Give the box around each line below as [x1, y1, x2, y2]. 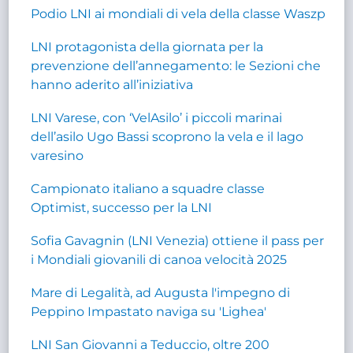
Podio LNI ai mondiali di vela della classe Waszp [31, 6, 326, 21]
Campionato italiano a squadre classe [31, 180, 266, 196]
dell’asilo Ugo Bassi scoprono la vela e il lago [31, 128, 304, 144]
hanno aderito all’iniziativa [31, 76, 194, 92]
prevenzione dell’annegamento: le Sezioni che [31, 58, 321, 73]
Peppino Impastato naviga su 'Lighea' [31, 303, 267, 319]
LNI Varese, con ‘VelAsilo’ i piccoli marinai [31, 110, 283, 125]
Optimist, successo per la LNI [31, 199, 213, 215]
